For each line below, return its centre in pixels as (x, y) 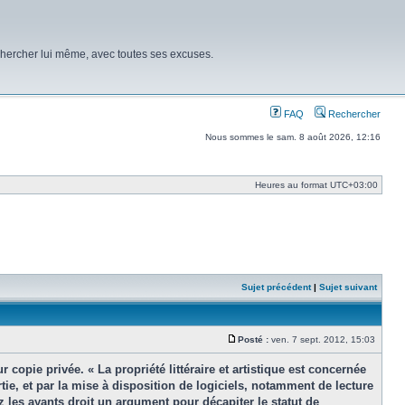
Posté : (253, 339)
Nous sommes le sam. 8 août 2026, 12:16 (293, 137)
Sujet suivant (348, 287)
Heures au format (292, 185)
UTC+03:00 (354, 185)
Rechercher (353, 114)
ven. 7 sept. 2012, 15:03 (323, 339)
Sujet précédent (276, 287)
